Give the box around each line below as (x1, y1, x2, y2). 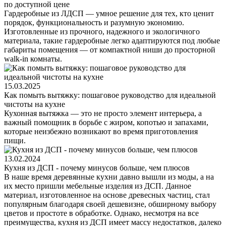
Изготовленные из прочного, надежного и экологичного (4, 27, 200, 36)
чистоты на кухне (4, 100, 65, 109)
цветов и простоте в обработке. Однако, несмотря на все (4, 209, 199, 218)
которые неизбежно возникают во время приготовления (4, 127, 198, 136)
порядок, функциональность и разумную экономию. (4, 18, 184, 27)
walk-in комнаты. (4, 54, 62, 64)
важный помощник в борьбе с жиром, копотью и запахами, (4, 118, 208, 127)
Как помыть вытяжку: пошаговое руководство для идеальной (4, 91, 216, 100)
